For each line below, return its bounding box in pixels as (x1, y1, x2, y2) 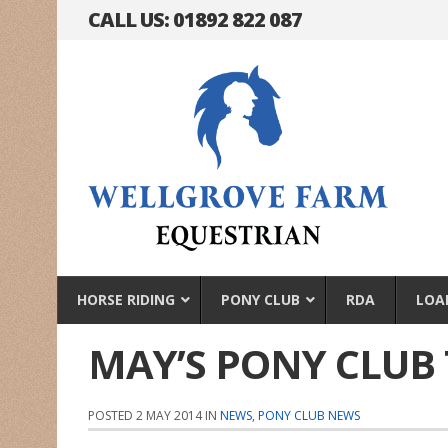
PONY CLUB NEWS (257, 406, 360, 424)
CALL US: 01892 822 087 (87, 6, 302, 33)
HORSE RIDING (77, 289, 175, 309)
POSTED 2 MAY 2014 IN (87, 406, 220, 424)
